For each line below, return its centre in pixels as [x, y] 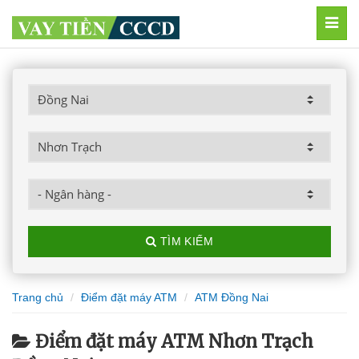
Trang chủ [38, 297]
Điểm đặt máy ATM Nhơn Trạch [174, 341]
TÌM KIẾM [185, 241]
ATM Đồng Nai [232, 297]
